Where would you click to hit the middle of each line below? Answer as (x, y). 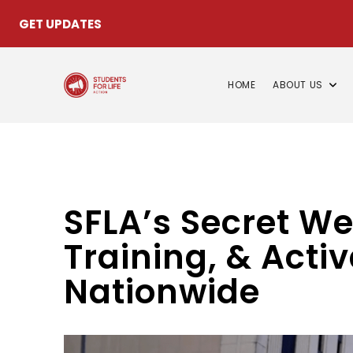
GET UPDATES (60, 24)
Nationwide (162, 292)
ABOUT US (298, 85)
